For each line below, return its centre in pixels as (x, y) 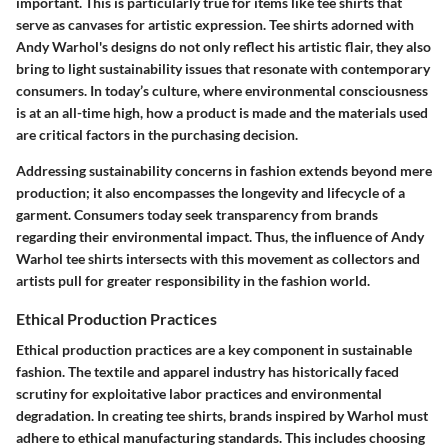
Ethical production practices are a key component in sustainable (214, 350)
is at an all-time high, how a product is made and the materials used (222, 113)
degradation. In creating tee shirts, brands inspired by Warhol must (222, 416)
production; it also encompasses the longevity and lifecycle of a (210, 193)
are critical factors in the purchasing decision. (157, 135)
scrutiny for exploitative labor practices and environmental (199, 394)
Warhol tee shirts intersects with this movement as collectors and (218, 259)
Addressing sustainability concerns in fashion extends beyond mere (224, 171)
